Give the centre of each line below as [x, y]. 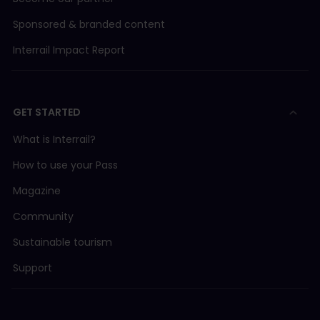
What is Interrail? [54, 140]
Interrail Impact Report [69, 50]
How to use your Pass [65, 165]
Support [32, 268]
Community [43, 217]
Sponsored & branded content [89, 25]
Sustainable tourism [62, 242]
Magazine [37, 191]
